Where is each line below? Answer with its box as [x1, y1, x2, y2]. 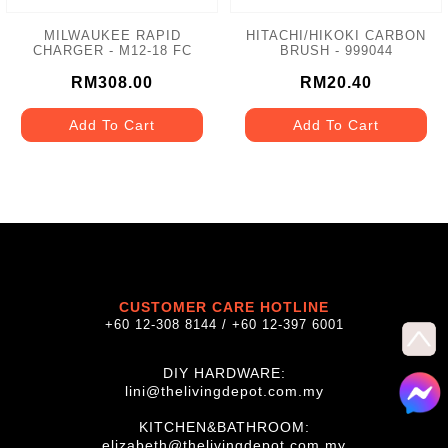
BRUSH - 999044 [279, 43, 393, 58]
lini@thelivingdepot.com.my [124, 383, 324, 399]
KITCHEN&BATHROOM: [138, 419, 310, 435]
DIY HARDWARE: [162, 365, 286, 381]
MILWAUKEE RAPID [43, 28, 181, 43]
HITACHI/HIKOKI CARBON [246, 28, 426, 43]
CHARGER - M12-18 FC [32, 43, 192, 58]
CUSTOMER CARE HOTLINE [119, 299, 329, 315]
